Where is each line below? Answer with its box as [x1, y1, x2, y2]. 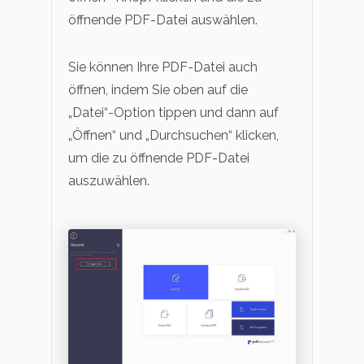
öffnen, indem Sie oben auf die [68, 81, 248, 97]
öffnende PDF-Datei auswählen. [68, 11, 258, 28]
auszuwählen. [68, 172, 149, 188]
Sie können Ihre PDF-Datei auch [68, 58, 258, 75]
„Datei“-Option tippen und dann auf [68, 104, 279, 120]
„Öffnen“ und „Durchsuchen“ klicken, [68, 127, 279, 143]
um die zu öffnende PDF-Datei [68, 149, 249, 166]
